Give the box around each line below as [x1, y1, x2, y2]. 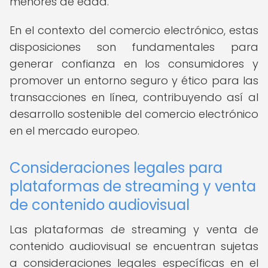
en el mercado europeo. [10, 123, 139, 138]
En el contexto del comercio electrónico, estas [10, 23, 258, 38]
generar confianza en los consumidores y [10, 56, 258, 71]
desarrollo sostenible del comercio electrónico [10, 106, 258, 121]
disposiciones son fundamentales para [10, 39, 258, 54]
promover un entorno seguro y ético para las [10, 73, 258, 88]
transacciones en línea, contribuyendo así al [10, 90, 258, 105]
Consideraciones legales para [10, 158, 223, 178]
